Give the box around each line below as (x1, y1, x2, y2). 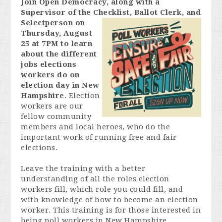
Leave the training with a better (21, 164, 146, 173)
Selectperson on (21, 18, 85, 27)
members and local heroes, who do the (21, 122, 170, 131)
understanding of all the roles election (21, 174, 169, 183)
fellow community (21, 112, 92, 121)
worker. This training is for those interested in (21, 206, 201, 215)
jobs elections (21, 60, 77, 69)
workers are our (21, 102, 83, 111)
